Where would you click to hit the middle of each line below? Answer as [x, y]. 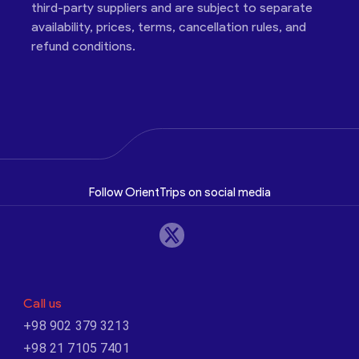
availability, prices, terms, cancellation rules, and [169, 27]
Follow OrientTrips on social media [179, 192]
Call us [43, 303]
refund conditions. [84, 46]
